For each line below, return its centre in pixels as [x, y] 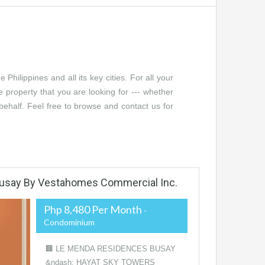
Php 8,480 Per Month [94, 210]
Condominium [69, 222]
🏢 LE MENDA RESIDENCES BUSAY [111, 249]
